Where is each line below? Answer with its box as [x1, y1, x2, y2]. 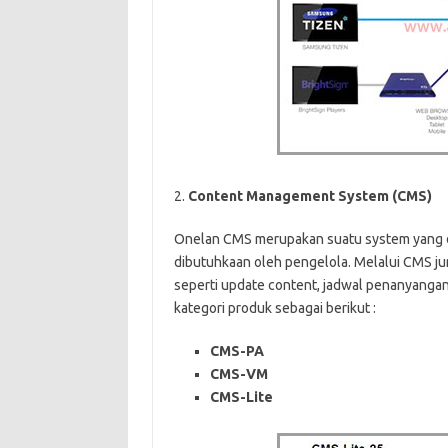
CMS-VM [209, 366, 268, 382]
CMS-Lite [209, 389, 273, 405]
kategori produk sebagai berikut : [173, 300, 376, 316]
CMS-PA [209, 343, 264, 359]
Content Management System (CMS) [187, 188, 432, 204]
